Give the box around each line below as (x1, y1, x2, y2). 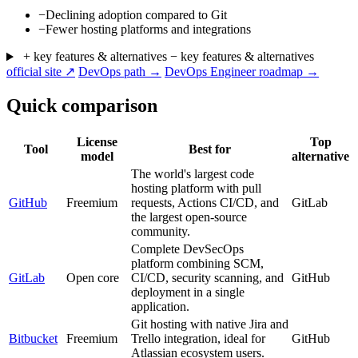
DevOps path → (78, 65, 161, 79)
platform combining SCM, (131, 257, 264, 271)
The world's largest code (131, 167, 254, 181)
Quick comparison (6, 95, 157, 117)
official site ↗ (6, 65, 75, 79)
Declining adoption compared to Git (46, 8, 227, 22)
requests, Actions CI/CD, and (131, 196, 279, 210)
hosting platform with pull (131, 181, 261, 196)
